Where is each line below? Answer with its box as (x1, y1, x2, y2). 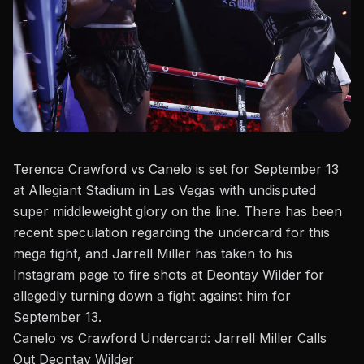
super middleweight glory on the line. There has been (13, 202, 342, 219)
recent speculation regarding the (13, 223, 218, 240)
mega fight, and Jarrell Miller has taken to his (13, 245, 292, 262)
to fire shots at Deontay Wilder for (109, 266, 324, 283)
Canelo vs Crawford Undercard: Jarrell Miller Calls (13, 329, 327, 346)
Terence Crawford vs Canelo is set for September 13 (13, 160, 339, 177)
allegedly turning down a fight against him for (13, 287, 291, 304)
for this (282, 223, 330, 240)
